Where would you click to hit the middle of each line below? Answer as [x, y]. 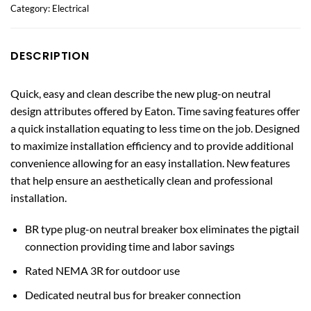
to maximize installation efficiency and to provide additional [152, 145]
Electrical [70, 8]
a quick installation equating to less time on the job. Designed [155, 128]
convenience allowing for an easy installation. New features [150, 162]
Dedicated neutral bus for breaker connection [133, 294]
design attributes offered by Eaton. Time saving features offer [155, 110]
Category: [31, 8]
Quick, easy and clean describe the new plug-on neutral [141, 93]
